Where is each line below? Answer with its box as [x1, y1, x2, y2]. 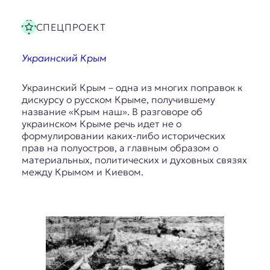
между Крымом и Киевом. [21, 166, 143, 178]
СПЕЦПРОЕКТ [36, 20, 106, 33]
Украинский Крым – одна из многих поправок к [21, 81, 242, 94]
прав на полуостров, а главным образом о [21, 142, 218, 154]
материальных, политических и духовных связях [21, 154, 247, 166]
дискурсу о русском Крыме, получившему [21, 93, 215, 106]
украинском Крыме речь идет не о [21, 118, 181, 130]
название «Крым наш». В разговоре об [21, 105, 202, 118]
